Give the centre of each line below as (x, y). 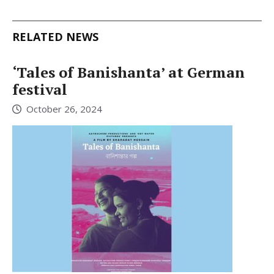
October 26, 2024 (64, 109)
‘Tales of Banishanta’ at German (128, 72)
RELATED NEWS (55, 36)
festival (40, 89)
